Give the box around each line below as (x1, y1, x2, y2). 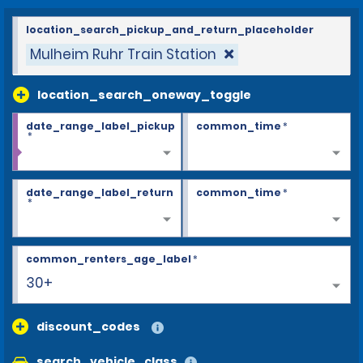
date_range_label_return (26, 185, 173, 199)
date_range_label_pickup (26, 118, 175, 133)
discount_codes (36, 318, 140, 335)
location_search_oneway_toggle (37, 86, 251, 103)
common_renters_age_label (26, 251, 191, 266)
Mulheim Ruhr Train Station (30, 44, 216, 64)
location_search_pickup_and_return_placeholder (26, 22, 314, 36)
